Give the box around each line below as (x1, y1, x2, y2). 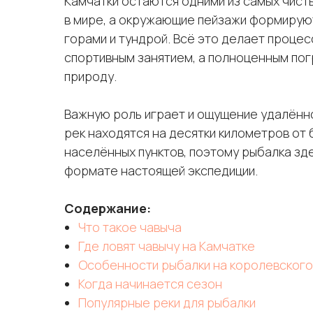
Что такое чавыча (78, 219, 182, 235)
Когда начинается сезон (78, 275, 222, 292)
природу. (64, 68, 117, 85)
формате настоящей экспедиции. (64, 162, 258, 179)
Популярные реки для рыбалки (78, 294, 256, 311)
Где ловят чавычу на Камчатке (78, 238, 255, 254)
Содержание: (64, 200, 151, 217)
